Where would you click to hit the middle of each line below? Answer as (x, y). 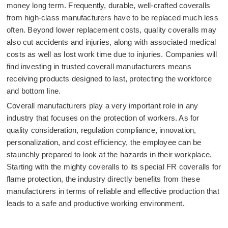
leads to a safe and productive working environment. (96, 203)
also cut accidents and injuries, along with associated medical (111, 42)
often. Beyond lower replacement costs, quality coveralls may (112, 30)
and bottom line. (34, 91)
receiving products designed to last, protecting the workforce (109, 79)
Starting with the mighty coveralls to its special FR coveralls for (114, 167)
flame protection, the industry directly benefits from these (103, 179)
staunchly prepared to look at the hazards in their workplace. (109, 154)
